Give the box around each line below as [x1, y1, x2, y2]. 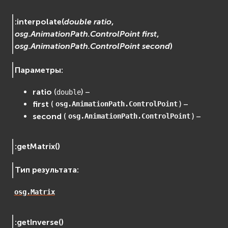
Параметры [15, 65, 62, 75]
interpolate [17, 17, 62, 27]
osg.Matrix [14, 188, 55, 196]
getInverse [17, 217, 59, 227]
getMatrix [17, 141, 55, 152]
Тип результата [15, 165, 77, 175]
